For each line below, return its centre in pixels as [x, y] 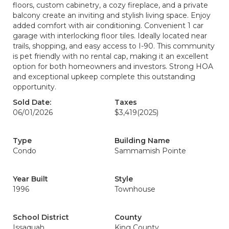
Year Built [30, 179]
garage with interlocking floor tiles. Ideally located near [110, 36]
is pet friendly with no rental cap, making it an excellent [111, 56]
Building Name [142, 141]
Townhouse [135, 189]
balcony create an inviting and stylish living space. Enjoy [112, 15]
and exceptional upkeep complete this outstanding [104, 77]
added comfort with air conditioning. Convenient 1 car [108, 26]
